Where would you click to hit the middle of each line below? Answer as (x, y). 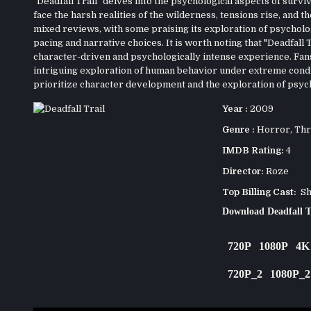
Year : (235, 108)
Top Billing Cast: (259, 192)
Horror (273, 129)
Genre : (238, 129)
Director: (243, 171)
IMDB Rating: (253, 150)
